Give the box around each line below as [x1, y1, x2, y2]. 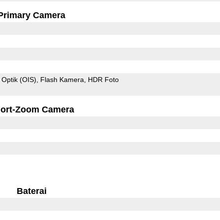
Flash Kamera [40, 75, 84, 83]
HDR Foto [87, 75, 119, 83]
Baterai [16, 186, 47, 196]
